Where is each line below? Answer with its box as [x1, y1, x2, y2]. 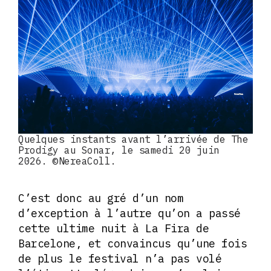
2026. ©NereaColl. [18, 155, 116, 168]
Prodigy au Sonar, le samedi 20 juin [18, 144, 220, 157]
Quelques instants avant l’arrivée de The [18, 133, 248, 146]
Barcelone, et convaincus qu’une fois [18, 237, 247, 251]
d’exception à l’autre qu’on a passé [18, 206, 241, 221]
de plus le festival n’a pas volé [18, 252, 221, 266]
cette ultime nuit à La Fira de [18, 221, 209, 236]
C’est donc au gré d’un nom [18, 191, 183, 206]
